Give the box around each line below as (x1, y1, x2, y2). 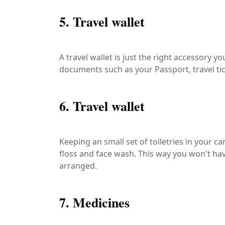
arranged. (59, 160, 97, 172)
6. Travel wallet (59, 96, 145, 116)
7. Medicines (59, 193, 130, 212)
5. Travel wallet (59, 12, 145, 32)
